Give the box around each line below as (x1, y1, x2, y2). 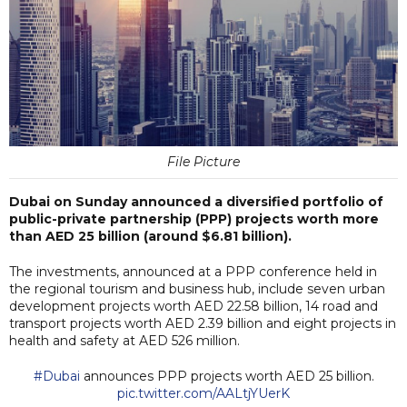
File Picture (167, 153, 240, 170)
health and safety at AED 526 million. (9, 332, 240, 349)
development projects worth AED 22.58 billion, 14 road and (9, 297, 378, 314)
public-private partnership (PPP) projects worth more (9, 210, 379, 227)
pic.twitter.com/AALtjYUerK (117, 384, 290, 402)
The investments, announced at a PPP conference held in (9, 263, 377, 280)
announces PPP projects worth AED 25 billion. (79, 367, 374, 384)
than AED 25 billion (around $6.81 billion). (9, 227, 292, 244)
